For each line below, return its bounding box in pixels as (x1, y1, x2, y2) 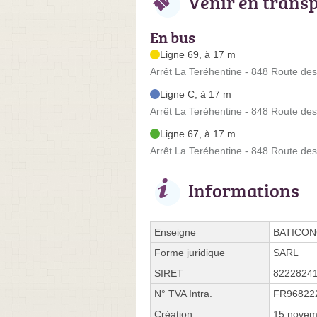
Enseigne (154, 226, 196, 238)
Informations (188, 177, 299, 203)
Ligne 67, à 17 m (160, 127, 236, 139)
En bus (150, 25, 195, 48)
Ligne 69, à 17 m (160, 48, 236, 60)
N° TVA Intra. (154, 287, 212, 299)
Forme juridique (154, 246, 225, 258)
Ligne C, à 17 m (160, 88, 231, 100)
